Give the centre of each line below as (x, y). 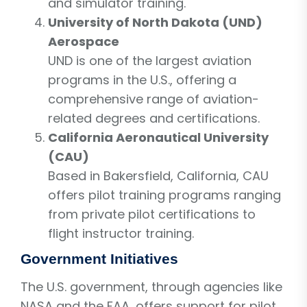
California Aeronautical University (158, 137)
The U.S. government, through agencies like (151, 286)
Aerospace (84, 41)
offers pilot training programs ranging (164, 195)
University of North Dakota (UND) (155, 22)
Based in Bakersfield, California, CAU (158, 175)
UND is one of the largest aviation (150, 60)
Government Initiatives (99, 258)
